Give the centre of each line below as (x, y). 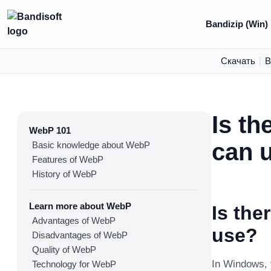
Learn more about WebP (80, 206)
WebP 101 (50, 130)
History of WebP (64, 174)
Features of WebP (68, 159)
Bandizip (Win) (237, 24)
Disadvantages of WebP (80, 235)
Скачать (238, 61)
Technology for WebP (74, 264)
